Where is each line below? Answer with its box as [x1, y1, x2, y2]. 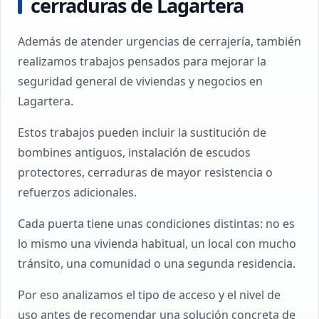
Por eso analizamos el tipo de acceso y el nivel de [18, 287, 281, 303]
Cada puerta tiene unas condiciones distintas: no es [18, 216, 295, 231]
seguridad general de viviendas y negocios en [18, 73, 263, 89]
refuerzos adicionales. [18, 184, 137, 200]
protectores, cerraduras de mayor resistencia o [18, 164, 273, 180]
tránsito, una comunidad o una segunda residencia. [18, 256, 296, 271]
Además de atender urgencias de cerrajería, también [18, 33, 301, 49]
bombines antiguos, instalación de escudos [18, 145, 251, 160]
